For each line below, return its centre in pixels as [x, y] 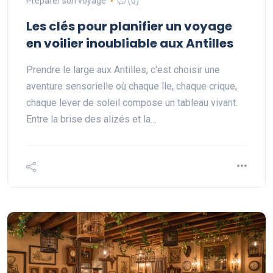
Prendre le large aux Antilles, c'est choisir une [123, 70]
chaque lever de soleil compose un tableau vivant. [132, 103]
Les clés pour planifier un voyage [129, 26]
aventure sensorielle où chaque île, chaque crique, [132, 86]
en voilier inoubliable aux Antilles [130, 43]
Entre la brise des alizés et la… [91, 119]
